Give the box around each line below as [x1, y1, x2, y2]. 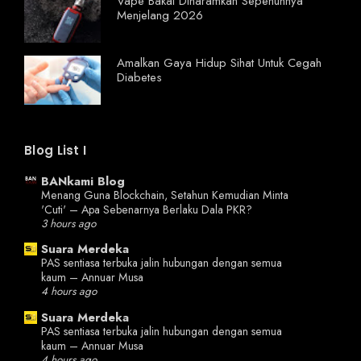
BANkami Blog [41, 172, 125, 190]
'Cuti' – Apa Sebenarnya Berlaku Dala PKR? [41, 201, 252, 218]
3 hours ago [41, 215, 96, 231]
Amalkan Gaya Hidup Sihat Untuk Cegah [117, 54, 322, 73]
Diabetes [117, 68, 162, 87]
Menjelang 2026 [117, 6, 203, 25]
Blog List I [24, 142, 87, 160]
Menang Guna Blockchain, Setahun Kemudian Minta [41, 186, 288, 203]
